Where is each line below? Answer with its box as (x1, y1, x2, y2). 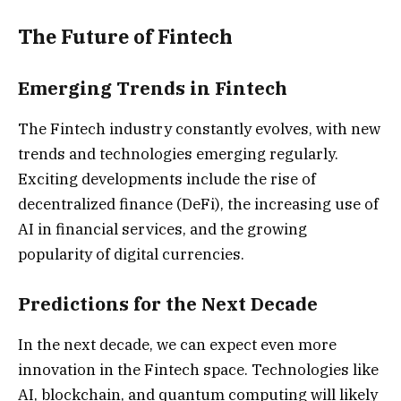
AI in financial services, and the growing (18, 218, 307, 239)
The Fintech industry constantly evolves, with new (18, 118, 380, 139)
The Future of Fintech (18, 23, 233, 49)
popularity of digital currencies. (18, 243, 244, 264)
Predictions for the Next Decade (18, 292, 318, 317)
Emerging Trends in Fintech (18, 76, 287, 101)
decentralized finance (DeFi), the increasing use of (18, 193, 379, 214)
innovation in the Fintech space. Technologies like (18, 359, 379, 380)
